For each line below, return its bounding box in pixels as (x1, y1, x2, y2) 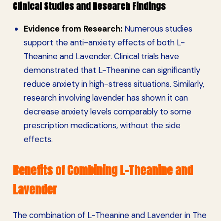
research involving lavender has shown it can (23, 92, 188, 104)
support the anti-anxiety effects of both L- (23, 37, 185, 48)
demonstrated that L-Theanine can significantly (23, 65, 200, 76)
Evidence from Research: (23, 23, 122, 35)
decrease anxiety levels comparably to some (23, 106, 191, 117)
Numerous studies (122, 23, 192, 35)
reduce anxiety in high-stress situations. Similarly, (23, 78, 204, 90)
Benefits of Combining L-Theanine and (13, 162, 193, 180)
